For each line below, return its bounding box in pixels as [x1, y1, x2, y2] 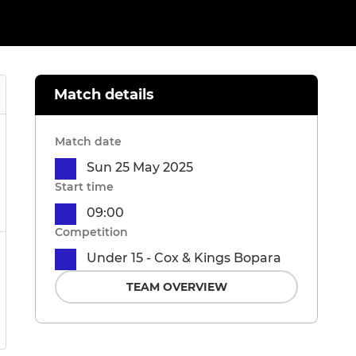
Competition [55, 225, 128, 240]
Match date [55, 134, 122, 149]
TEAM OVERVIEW [126, 280, 227, 295]
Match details [54, 86, 154, 104]
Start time [55, 180, 114, 195]
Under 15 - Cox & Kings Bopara [87, 250, 281, 266]
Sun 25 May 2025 [87, 160, 193, 176]
